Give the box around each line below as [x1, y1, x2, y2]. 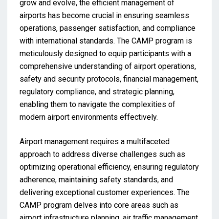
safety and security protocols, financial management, [20, 74, 198, 84]
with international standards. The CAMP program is [20, 36, 192, 45]
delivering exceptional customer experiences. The [20, 187, 190, 197]
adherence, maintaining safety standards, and [20, 175, 173, 184]
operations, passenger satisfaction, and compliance [20, 23, 196, 33]
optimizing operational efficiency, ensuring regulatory [20, 162, 199, 172]
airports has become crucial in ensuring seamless [20, 10, 189, 20]
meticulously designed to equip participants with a [20, 48, 191, 58]
